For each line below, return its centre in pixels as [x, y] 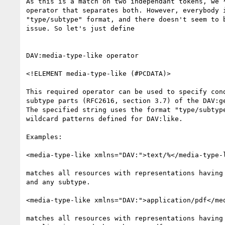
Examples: [44, 137]
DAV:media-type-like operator [82, 55]
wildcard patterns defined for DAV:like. [104, 119]
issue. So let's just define [80, 28]
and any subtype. [58, 182]
